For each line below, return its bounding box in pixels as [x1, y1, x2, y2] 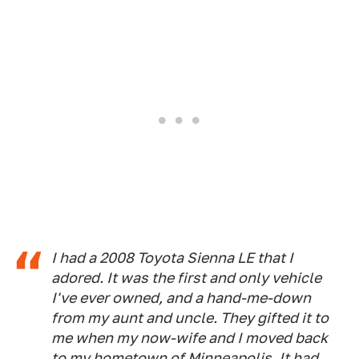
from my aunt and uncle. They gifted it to [51, 309, 329, 327]
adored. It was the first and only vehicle [51, 269, 321, 287]
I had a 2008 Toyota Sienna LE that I [51, 249, 293, 267]
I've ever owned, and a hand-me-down [51, 289, 311, 307]
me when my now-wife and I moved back [51, 329, 328, 347]
